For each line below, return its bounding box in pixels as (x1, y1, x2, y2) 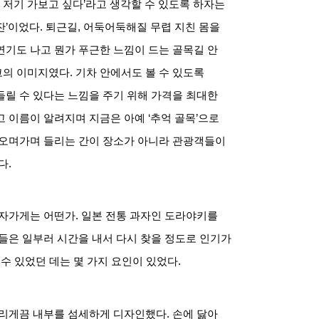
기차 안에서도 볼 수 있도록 (75, 66, 204, 78)
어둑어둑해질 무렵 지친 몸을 (83, 21, 220, 33)
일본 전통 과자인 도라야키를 (81, 210, 218, 222)
